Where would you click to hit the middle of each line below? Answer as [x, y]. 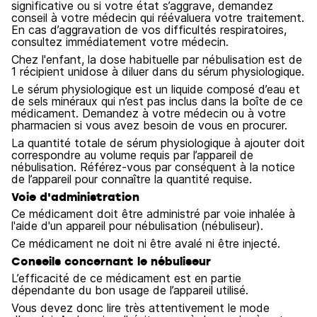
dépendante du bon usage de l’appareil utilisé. [130, 290]
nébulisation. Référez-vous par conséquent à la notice [153, 167]
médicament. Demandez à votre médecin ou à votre [149, 113]
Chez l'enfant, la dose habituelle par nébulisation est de [157, 59]
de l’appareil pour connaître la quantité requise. [132, 179]
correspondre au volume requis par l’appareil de [132, 155]
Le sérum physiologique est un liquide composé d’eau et [156, 89]
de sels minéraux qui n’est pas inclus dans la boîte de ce [157, 101]
